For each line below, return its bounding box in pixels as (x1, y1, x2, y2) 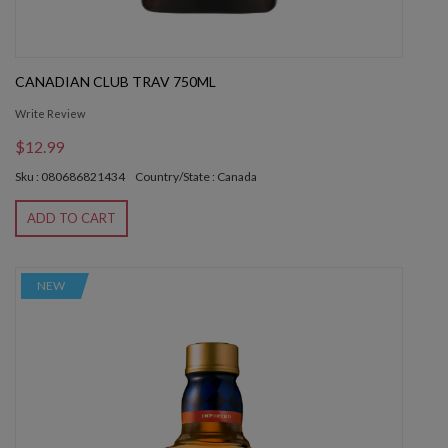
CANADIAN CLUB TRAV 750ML (15, 73, 216, 91)
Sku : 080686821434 (15, 169, 125, 185)
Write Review (15, 107, 85, 121)
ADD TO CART (27, 210, 116, 227)
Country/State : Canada (135, 169, 257, 185)
